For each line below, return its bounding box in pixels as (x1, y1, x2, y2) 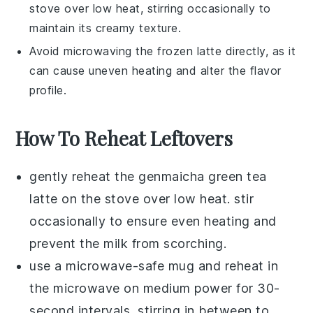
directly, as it (221, 43, 296, 58)
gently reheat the (29, 168, 139, 184)
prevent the (29, 235, 104, 251)
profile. (29, 82, 67, 97)
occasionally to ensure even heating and (29, 213, 277, 228)
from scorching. (128, 235, 227, 251)
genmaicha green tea (138, 168, 267, 184)
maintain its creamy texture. (29, 20, 182, 35)
